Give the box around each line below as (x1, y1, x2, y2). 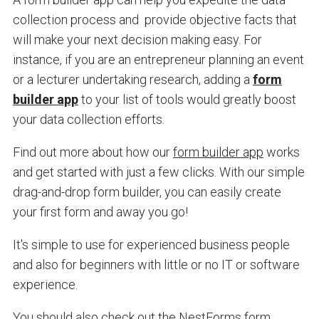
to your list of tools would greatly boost (78, 91, 296, 107)
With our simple (216, 164, 305, 179)
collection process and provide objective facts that (12, 11, 297, 27)
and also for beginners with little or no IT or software (12, 256, 300, 272)
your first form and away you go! (12, 204, 188, 219)
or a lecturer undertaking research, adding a (12, 71, 253, 87)
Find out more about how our (12, 144, 173, 159)
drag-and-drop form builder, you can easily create (12, 184, 281, 199)
